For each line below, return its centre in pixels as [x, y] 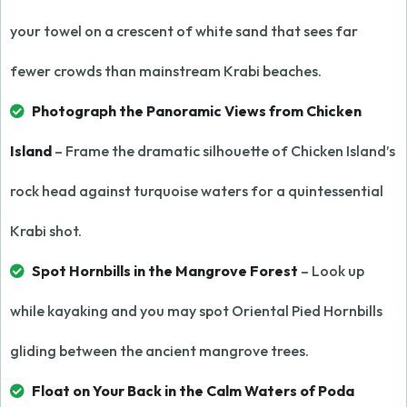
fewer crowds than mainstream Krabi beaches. [166, 71]
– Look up [331, 271]
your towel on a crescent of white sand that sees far [184, 31]
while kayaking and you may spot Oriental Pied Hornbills [196, 311]
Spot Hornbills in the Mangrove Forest [165, 271]
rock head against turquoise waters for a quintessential [197, 191]
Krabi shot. [46, 231]
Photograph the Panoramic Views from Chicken [197, 111]
